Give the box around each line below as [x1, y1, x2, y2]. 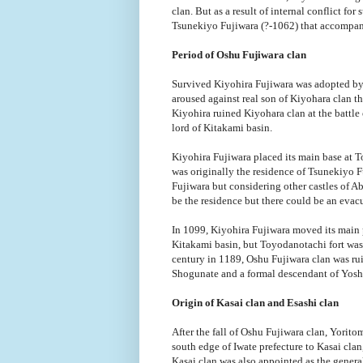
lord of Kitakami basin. [172, 121, 272, 134]
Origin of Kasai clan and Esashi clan [172, 296, 339, 309]
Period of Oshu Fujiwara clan [172, 48, 306, 61]
